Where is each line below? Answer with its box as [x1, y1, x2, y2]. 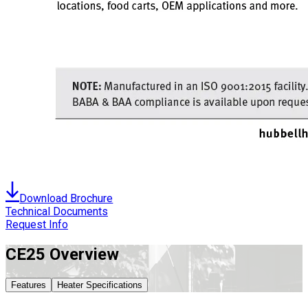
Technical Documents [5, 204, 108, 218]
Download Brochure [19, 191, 113, 205]
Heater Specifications [57, 279, 142, 290]
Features [11, 279, 46, 290]
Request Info [5, 217, 68, 231]
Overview [45, 244, 119, 264]
